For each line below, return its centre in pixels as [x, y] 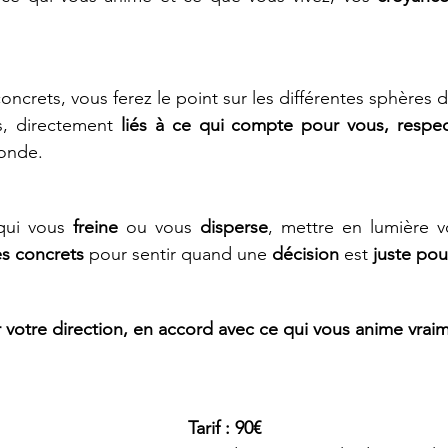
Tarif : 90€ [224, 428]
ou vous [158, 227]
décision [307, 254]
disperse [233, 227]
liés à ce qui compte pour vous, [255, 125]
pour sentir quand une [177, 254]
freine [95, 227]
